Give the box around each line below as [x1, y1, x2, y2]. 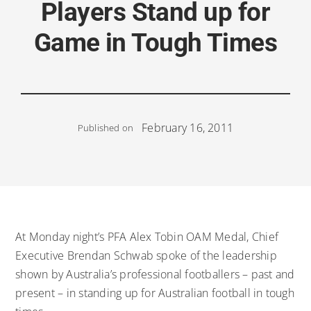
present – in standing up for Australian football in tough [15, 285, 294, 301]
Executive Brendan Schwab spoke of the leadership [15, 247, 277, 263]
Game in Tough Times [33, 27, 278, 58]
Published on [77, 121, 134, 135]
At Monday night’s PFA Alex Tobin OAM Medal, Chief [15, 228, 279, 244]
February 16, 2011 [142, 119, 234, 135]
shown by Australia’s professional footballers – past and [15, 266, 295, 282]
